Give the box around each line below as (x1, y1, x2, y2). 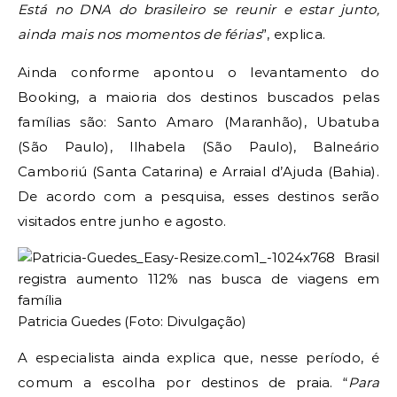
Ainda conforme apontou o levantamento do (18, 64, 379, 81)
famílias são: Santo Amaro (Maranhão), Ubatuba (18, 113, 379, 130)
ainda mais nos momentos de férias (18, 26, 261, 43)
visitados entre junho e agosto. (18, 213, 227, 230)
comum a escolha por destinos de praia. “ (18, 374, 348, 391)
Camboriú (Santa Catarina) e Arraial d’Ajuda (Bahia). (18, 163, 379, 180)
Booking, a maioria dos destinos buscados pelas (18, 89, 379, 105)
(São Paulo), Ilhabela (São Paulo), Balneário (18, 138, 379, 155)
